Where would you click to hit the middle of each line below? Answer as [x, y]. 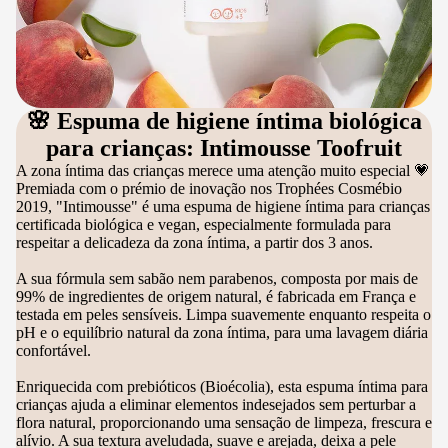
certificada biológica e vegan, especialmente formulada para [203, 224]
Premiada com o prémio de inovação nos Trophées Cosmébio [209, 188]
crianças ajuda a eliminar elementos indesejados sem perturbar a [216, 404]
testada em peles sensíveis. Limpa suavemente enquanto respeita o [223, 314]
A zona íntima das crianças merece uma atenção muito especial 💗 [223, 170]
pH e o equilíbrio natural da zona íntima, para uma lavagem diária [222, 332]
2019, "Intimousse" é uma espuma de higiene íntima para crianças [223, 206]
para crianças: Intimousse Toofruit [224, 148]
